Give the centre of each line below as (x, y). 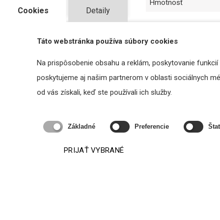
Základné (82, 126)
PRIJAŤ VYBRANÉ (94, 151)
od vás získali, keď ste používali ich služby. (104, 93)
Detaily (98, 11)
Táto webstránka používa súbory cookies (107, 41)
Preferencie (152, 126)
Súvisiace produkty (112, 81)
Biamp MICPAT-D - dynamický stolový (116, 207)
